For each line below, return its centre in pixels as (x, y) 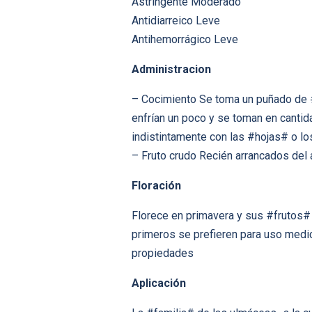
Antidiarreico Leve (176, 21)
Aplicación (159, 283)
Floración (156, 186)
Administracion (171, 70)
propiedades (163, 253)
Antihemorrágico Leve (185, 40)
